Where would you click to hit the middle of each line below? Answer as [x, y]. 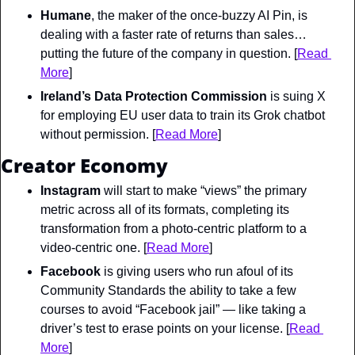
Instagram [71, 190]
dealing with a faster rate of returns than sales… [174, 34]
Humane [66, 15]
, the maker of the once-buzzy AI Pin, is [199, 15]
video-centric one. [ [94, 247]
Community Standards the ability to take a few [168, 290]
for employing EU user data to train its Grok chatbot [183, 115]
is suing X [296, 96]
